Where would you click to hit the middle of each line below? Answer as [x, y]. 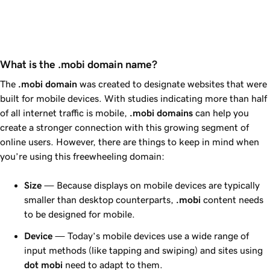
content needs [232, 199]
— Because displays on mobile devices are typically [151, 185]
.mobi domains [161, 112]
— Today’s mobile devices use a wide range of [151, 235]
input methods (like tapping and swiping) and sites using [143, 250]
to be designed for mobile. [80, 214]
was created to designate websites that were [172, 83]
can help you [221, 112]
